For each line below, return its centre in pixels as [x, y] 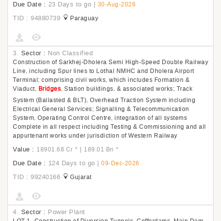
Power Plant [67, 212]
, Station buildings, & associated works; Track [127, 89]
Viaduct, [26, 89]
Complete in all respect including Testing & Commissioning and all [110, 127]
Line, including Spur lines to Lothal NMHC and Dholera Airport [104, 71]
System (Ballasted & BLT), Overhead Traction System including [104, 100]
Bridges [49, 89]
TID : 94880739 [37, 18]
